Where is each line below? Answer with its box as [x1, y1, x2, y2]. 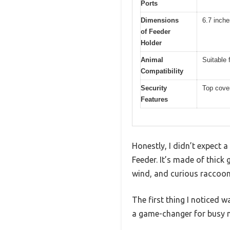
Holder [141, 39, 162, 47]
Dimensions [141, 16, 179, 24]
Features [141, 95, 168, 103]
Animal [141, 55, 163, 64]
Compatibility [141, 67, 183, 75]
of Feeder [141, 27, 170, 35]
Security [141, 84, 167, 92]
